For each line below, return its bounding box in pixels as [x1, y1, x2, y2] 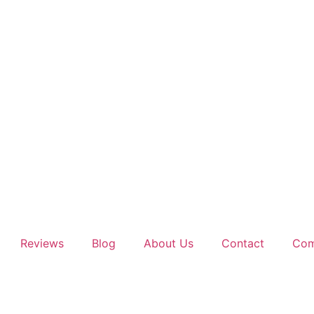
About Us [144, 236, 193, 250]
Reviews [20, 236, 64, 250]
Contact [221, 236, 264, 250]
